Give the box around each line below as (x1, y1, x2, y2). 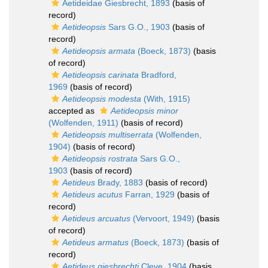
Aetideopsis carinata (62, 70, 139, 80)
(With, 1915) (141, 94, 190, 103)
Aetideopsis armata (62, 46, 135, 56)
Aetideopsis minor (111, 106, 178, 115)
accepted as (48, 106, 97, 115)
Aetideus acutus (62, 190, 123, 199)
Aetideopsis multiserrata (62, 130, 153, 139)
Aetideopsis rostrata (62, 154, 138, 163)
